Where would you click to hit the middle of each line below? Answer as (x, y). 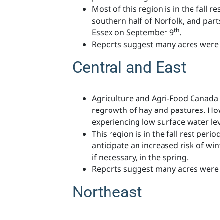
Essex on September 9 (133, 33)
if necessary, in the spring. (140, 157)
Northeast (107, 192)
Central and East (129, 68)
